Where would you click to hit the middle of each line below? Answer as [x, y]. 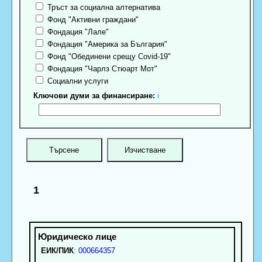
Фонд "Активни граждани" [92, 20]
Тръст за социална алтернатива [103, 8]
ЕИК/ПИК [57, 250]
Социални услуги [77, 81]
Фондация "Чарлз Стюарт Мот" [101, 69]
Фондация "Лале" [77, 32]
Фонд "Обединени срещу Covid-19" [108, 57]
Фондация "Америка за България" [106, 44]
